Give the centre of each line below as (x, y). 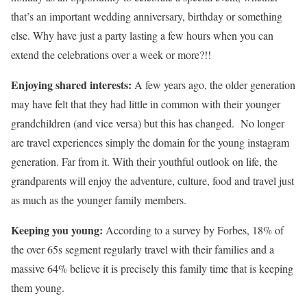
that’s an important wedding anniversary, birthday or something (147, 16)
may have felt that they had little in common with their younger (146, 104)
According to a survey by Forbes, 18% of (193, 230)
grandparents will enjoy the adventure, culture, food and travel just (152, 181)
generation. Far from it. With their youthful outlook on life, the (144, 161)
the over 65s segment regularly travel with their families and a (143, 249)
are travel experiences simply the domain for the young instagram (150, 142)
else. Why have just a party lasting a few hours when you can (142, 35)
